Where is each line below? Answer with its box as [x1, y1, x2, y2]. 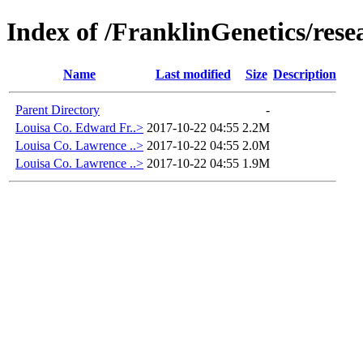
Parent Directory [15, 102, 100, 117]
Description [273, 66, 336, 81]
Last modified [155, 66, 231, 81]
